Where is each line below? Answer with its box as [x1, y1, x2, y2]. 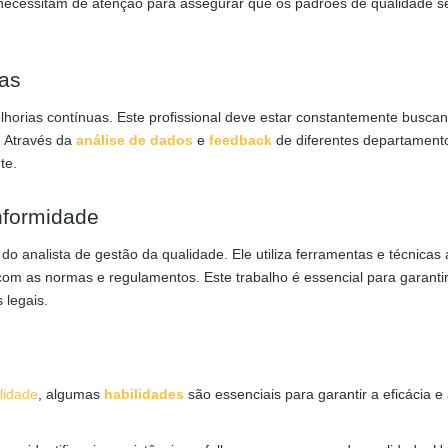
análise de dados [76, 131, 193, 148]
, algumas [38, 385, 104, 402]
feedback [209, 131, 272, 148]
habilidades [104, 385, 184, 402]
